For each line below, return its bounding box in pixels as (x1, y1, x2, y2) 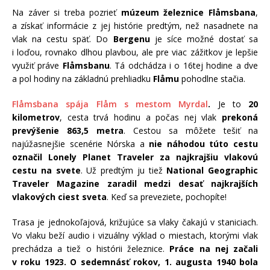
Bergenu (113, 33, 150, 45)
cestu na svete (12, 164, 81, 176)
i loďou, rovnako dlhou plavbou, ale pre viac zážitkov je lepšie (12, 46, 258, 58)
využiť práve (12, 59, 63, 71)
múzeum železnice (121, 6, 209, 18)
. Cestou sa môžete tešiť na (124, 124, 258, 136)
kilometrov (12, 111, 60, 123)
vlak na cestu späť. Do (12, 33, 113, 45)
